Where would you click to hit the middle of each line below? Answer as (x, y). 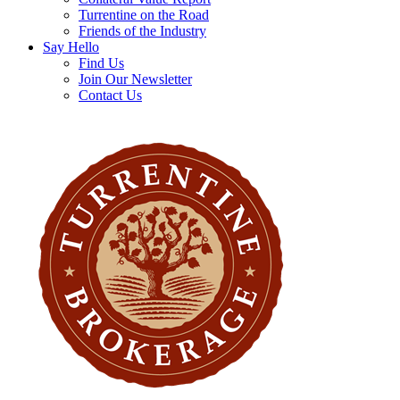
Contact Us (110, 95)
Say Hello (71, 47)
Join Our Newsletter (135, 79)
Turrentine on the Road (144, 15)
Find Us (101, 63)
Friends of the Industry (142, 31)
